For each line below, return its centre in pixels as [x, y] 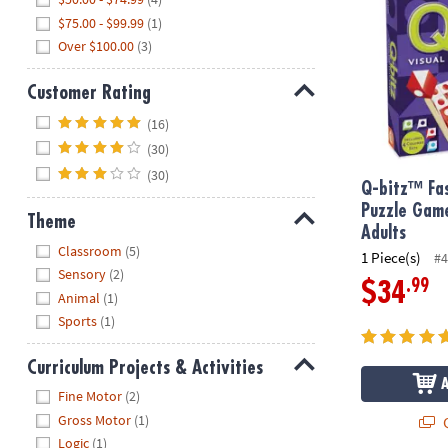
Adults [384, 233]
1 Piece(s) [391, 257]
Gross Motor [95, 419]
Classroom [90, 250]
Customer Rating [88, 93]
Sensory [82, 274]
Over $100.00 [96, 46]
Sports [78, 321]
